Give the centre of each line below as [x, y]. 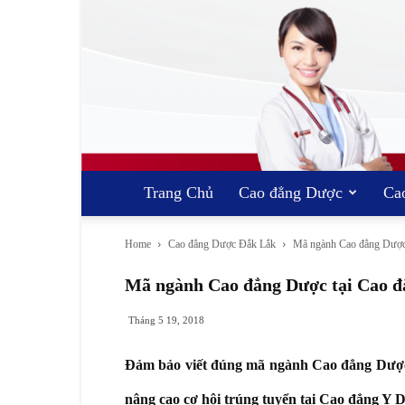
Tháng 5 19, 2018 [166, 320]
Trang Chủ [179, 193]
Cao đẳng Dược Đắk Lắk [222, 245]
